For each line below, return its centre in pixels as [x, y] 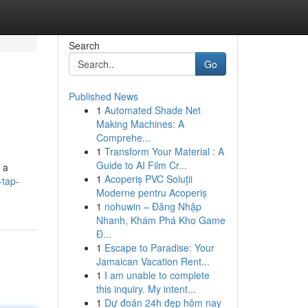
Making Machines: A [140, 124]
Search [84, 45]
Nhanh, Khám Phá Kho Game [161, 220]
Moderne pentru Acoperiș [151, 192]
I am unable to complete [157, 275]
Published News [103, 96]
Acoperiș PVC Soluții [148, 179]
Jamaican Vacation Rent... [153, 261]
